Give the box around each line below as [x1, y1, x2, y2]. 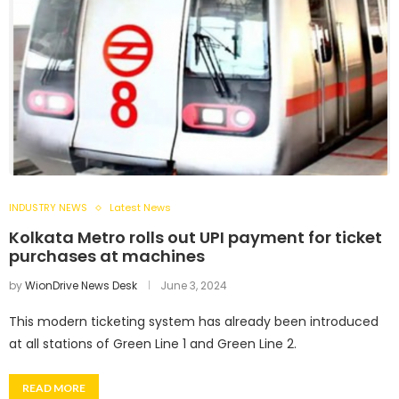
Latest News [110, 200, 171, 216]
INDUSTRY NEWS [9, 200, 87, 216]
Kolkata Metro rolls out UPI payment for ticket [9, 226, 382, 249]
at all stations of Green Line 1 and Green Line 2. [9, 335, 297, 354]
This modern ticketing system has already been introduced [9, 313, 379, 331]
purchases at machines [9, 245, 205, 268]
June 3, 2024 [160, 278, 227, 294]
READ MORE [22, 381, 85, 395]
